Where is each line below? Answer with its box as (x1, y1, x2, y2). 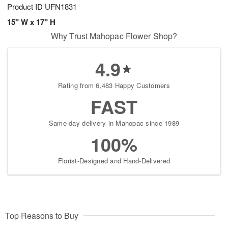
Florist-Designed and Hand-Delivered (58, 156, 170, 166)
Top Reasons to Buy (5, 210, 78, 222)
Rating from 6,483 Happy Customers (58, 80, 170, 91)
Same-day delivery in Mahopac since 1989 (48, 118, 180, 128)
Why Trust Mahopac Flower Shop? (51, 30, 177, 42)
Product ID (7, 1, 45, 12)
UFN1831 (45, 1, 77, 12)
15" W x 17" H (7, 16, 55, 28)
